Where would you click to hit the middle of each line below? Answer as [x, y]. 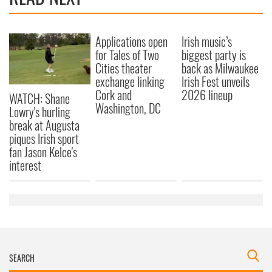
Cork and [114, 95]
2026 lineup [207, 95]
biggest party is [214, 55]
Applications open [132, 41]
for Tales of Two [127, 55]
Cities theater [124, 68]
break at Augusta [44, 125]
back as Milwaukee [220, 68]
